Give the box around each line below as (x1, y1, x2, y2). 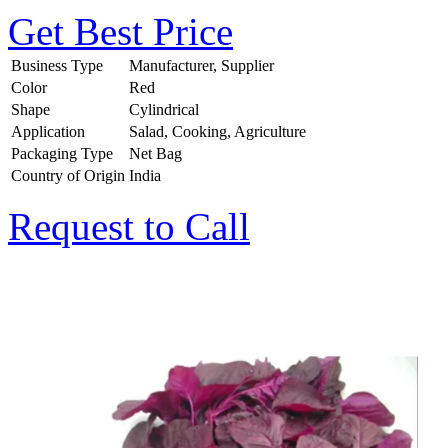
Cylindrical (129, 100, 199, 118)
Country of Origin (11, 166, 125, 184)
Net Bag (129, 144, 182, 162)
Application (11, 122, 85, 140)
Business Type (11, 56, 103, 74)
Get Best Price (8, 9, 233, 53)
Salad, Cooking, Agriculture (129, 122, 306, 140)
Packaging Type (11, 144, 113, 162)
